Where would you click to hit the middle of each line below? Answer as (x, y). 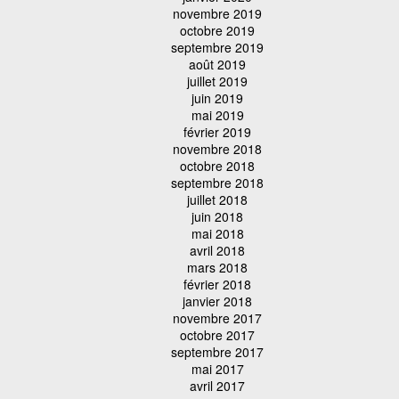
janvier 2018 (217, 301)
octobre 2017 (217, 334)
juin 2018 (217, 216)
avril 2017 (217, 385)
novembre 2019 (217, 13)
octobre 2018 (217, 165)
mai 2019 (217, 114)
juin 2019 (217, 98)
